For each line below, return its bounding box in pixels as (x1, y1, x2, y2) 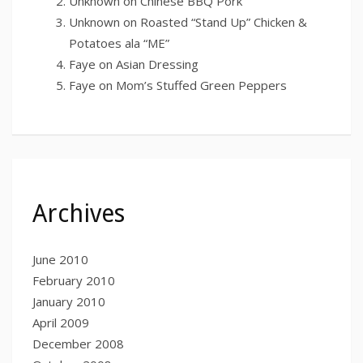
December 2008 (32, 335, 124, 352)
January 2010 (32, 293, 105, 310)
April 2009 (32, 314, 89, 331)
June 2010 (32, 250, 88, 267)
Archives (32, 199, 125, 228)
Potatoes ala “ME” (69, 35, 169, 52)
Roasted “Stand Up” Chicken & (140, 14, 307, 31)
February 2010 (32, 271, 115, 288)
